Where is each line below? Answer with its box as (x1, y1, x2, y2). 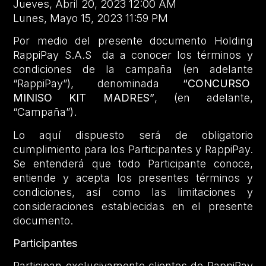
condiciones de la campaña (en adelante (13, 63, 253, 76)
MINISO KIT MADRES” (13, 91, 154, 104)
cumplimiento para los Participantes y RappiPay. (13, 142, 253, 156)
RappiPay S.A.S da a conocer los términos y (13, 49, 253, 62)
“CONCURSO (182, 77, 253, 90)
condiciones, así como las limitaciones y (13, 185, 253, 198)
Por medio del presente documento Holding (13, 34, 253, 47)
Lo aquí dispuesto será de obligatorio (13, 128, 253, 141)
